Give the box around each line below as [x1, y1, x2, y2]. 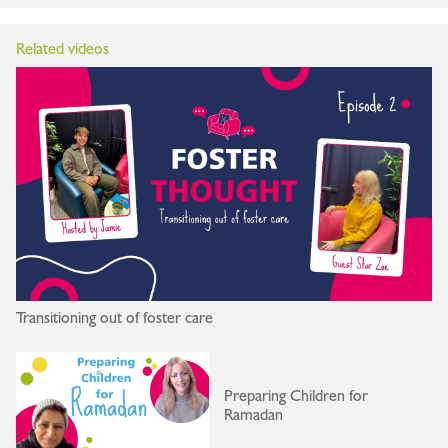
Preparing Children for [224, 386, 368, 407]
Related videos [16, 39, 109, 60]
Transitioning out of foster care [16, 308, 213, 329]
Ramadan [224, 405, 287, 426]
